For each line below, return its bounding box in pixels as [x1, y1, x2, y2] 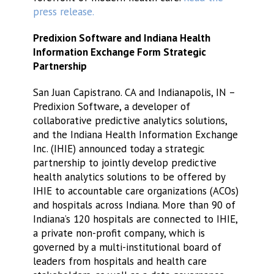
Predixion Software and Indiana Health [32, 31, 210, 45]
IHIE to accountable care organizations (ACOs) [32, 184, 239, 198]
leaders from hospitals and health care [32, 254, 207, 268]
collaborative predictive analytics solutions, [32, 114, 227, 127]
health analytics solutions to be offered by [32, 170, 225, 183]
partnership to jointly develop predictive [32, 156, 217, 169]
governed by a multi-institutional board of [32, 240, 221, 254]
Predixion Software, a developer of [32, 100, 190, 113]
